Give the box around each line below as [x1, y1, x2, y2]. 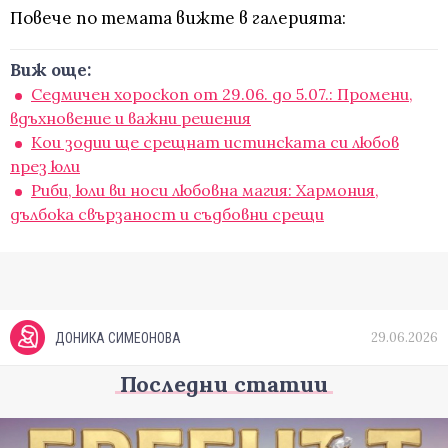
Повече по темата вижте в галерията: [10, 7, 346, 30]
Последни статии [120, 370, 328, 398]
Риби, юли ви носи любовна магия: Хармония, [31, 180, 379, 201]
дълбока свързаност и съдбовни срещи [10, 204, 324, 225]
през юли [10, 156, 80, 177]
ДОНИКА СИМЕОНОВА [55, 330, 181, 346]
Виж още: [10, 59, 91, 82]
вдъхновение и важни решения [10, 108, 251, 129]
